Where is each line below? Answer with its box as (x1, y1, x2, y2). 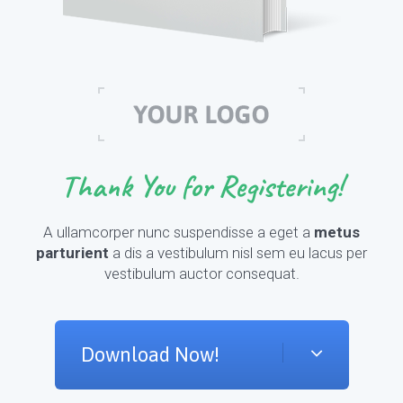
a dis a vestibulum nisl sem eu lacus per (109, 244, 367, 262)
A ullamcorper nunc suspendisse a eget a (43, 223, 314, 241)
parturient (36, 244, 109, 262)
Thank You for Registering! (60, 167, 343, 205)
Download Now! (80, 343, 219, 366)
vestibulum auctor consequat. (103, 264, 300, 282)
